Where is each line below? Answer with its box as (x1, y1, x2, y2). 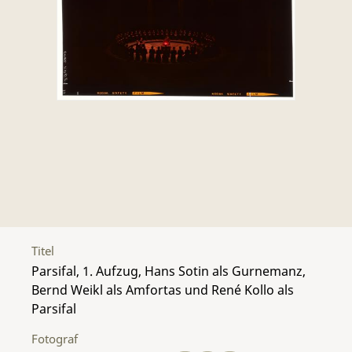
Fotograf (31, 330, 78, 346)
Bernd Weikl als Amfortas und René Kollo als (31, 280, 294, 299)
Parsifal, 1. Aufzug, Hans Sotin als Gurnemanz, (31, 262, 306, 280)
